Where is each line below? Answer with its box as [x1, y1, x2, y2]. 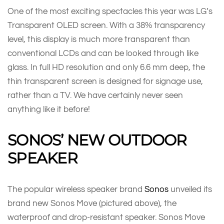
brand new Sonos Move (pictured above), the [7, 198, 176, 207]
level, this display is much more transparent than [7, 34, 190, 43]
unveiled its [168, 184, 212, 193]
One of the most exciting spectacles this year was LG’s [7, 6, 212, 15]
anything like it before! [7, 104, 90, 113]
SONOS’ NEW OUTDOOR [7, 130, 187, 149]
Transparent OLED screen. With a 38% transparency [7, 20, 205, 29]
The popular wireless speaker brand [7, 184, 144, 193]
